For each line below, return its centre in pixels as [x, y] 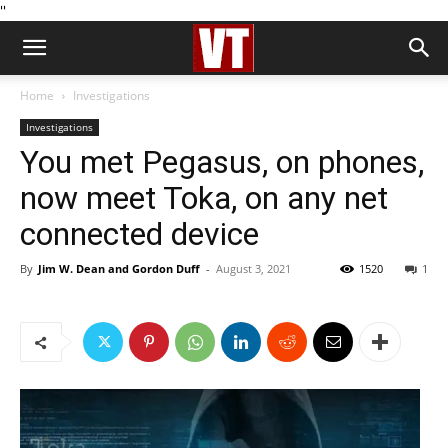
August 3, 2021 [253, 268]
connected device [139, 234]
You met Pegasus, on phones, [222, 162]
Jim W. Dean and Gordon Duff [119, 268]
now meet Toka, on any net [204, 198]
